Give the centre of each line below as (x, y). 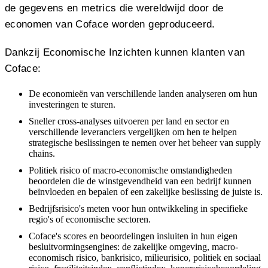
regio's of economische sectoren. (90, 219)
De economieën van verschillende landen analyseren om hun (143, 93)
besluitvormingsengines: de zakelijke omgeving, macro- (133, 246)
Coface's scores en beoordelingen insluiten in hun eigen (133, 236)
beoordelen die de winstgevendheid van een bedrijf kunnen (140, 181)
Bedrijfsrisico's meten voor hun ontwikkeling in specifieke (138, 208)
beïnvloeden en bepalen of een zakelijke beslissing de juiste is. (146, 191)
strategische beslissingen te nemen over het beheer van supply (145, 142)
